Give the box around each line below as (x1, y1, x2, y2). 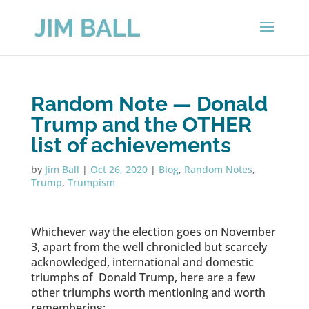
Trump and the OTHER (30, 112, 252, 137)
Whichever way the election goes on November (30, 224, 276, 239)
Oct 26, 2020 (90, 163, 148, 176)
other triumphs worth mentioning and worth (30, 285, 266, 300)
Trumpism (67, 176, 115, 189)
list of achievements (30, 133, 231, 157)
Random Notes (183, 163, 252, 176)
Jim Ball (44, 163, 79, 176)
